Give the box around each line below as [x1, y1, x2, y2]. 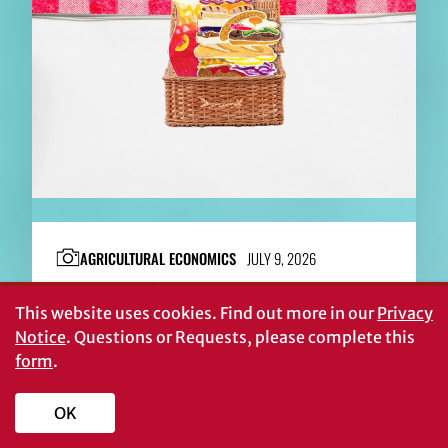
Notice [15, 327, 66, 347]
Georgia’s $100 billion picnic [56, 274, 326, 316]
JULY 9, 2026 [246, 247, 316, 270]
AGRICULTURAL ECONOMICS [80, 247, 236, 270]
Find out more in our [217, 303, 377, 323]
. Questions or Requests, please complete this [66, 327, 415, 347]
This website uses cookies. [15, 303, 217, 323]
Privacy [377, 303, 433, 323]
